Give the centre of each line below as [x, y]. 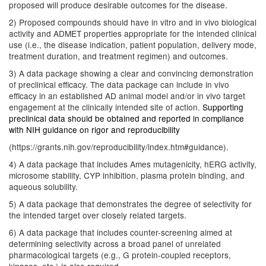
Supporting [223, 107]
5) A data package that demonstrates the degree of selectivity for [130, 204]
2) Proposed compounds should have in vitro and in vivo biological [133, 22]
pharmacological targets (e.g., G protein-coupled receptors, [120, 255]
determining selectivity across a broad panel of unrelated [115, 243]
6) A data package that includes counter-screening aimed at [121, 232]
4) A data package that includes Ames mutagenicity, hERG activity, [133, 164]
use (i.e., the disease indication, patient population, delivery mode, [133, 45]
